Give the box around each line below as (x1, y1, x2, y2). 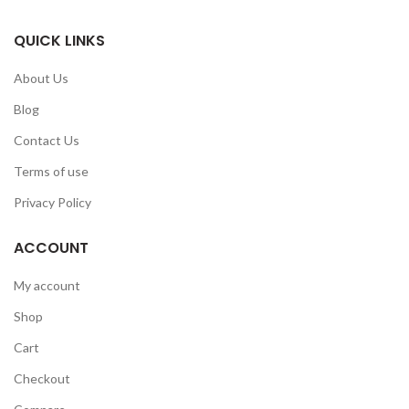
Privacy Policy (14, 194, 91, 210)
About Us (14, 69, 68, 86)
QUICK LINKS (14, 29, 105, 51)
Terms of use (14, 163, 89, 179)
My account (14, 277, 80, 293)
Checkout (14, 370, 70, 386)
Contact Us (14, 131, 79, 148)
